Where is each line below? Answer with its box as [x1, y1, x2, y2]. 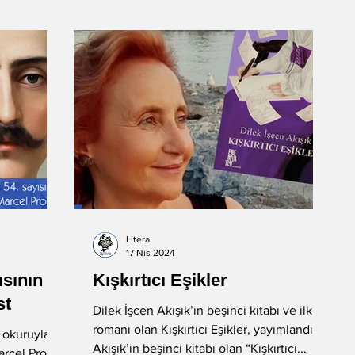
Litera [126, 234, 150, 245]
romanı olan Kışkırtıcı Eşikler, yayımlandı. [93, 323, 316, 336]
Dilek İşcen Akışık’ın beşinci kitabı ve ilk [93, 303, 312, 317]
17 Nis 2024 [126, 246, 175, 258]
